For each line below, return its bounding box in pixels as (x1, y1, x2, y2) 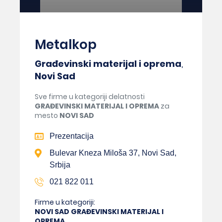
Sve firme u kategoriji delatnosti (35, 91, 145, 102)
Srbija (50, 160, 70, 169)
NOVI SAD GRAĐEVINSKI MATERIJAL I (35, 206, 164, 217)
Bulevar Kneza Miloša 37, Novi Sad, (50, 148, 176, 157)
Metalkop (35, 35, 97, 54)
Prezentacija (50, 131, 94, 140)
